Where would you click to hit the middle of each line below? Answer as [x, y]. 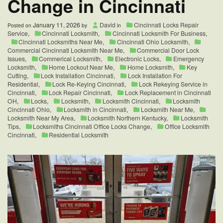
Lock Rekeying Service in [173, 84]
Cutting [17, 75]
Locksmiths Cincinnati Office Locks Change [92, 126]
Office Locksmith [187, 126]
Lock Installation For [155, 75]
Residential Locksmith [79, 134]
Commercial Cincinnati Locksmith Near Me [65, 50]
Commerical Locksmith [70, 58]
